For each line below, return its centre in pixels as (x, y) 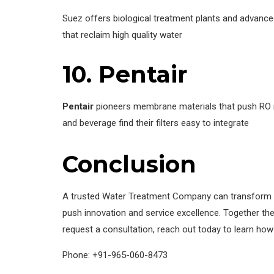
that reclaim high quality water (122, 35)
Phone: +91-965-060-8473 (115, 255)
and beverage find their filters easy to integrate (156, 123)
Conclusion (129, 165)
